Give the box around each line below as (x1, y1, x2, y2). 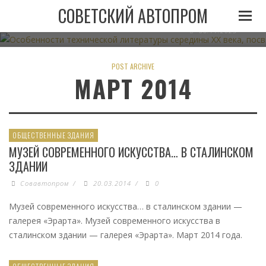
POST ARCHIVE (112, 61, 154, 72)
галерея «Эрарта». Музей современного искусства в (9, 215, 220, 227)
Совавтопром (20, 179, 69, 188)
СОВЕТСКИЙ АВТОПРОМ (58, 4, 208, 28)
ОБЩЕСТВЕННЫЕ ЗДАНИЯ (12, 130, 94, 141)
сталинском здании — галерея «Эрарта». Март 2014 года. (9, 229, 242, 241)
